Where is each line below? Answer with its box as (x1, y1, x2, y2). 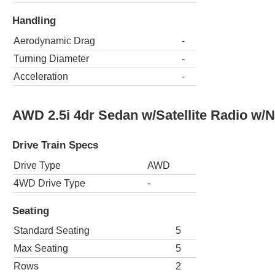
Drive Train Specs (12, 139, 98, 152)
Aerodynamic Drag (14, 36, 95, 47)
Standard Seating (14, 225, 90, 236)
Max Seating (14, 243, 68, 254)
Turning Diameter (14, 53, 89, 64)
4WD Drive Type (14, 177, 85, 188)
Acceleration (14, 71, 68, 82)
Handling (12, 14, 56, 27)
